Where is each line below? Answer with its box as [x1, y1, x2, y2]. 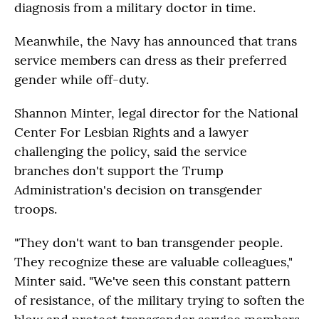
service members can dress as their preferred [14, 52, 287, 68]
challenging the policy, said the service [14, 143, 247, 159]
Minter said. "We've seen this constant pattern [14, 273, 291, 289]
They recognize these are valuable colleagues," [14, 253, 293, 270]
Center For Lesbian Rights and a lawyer [14, 124, 249, 140]
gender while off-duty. [14, 71, 149, 88]
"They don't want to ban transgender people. [14, 234, 283, 251]
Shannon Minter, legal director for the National [14, 105, 298, 121]
